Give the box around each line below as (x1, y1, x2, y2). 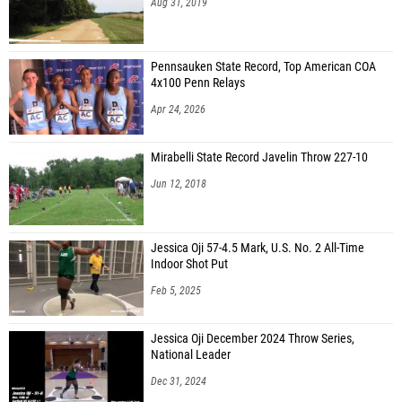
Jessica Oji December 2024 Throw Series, (151, 330, 354, 346)
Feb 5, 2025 (151, 284, 201, 297)
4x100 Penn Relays (151, 74, 245, 91)
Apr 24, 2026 (151, 102, 205, 116)
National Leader (151, 346, 231, 363)
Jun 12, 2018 (151, 177, 206, 190)
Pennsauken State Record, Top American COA (151, 58, 376, 74)
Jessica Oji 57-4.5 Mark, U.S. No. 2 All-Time (151, 240, 364, 256)
